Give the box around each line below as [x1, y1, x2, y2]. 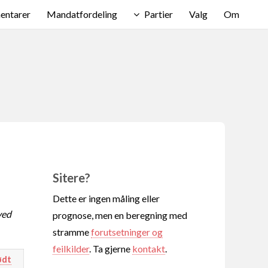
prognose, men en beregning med [53, 209, 187, 221]
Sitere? [53, 170, 90, 185]
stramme [53, 226, 91, 237]
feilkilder [53, 242, 89, 254]
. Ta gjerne [89, 242, 132, 254]
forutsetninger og [91, 226, 163, 237]
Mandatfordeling [47, 8, 117, 20]
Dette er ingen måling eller [53, 192, 160, 204]
